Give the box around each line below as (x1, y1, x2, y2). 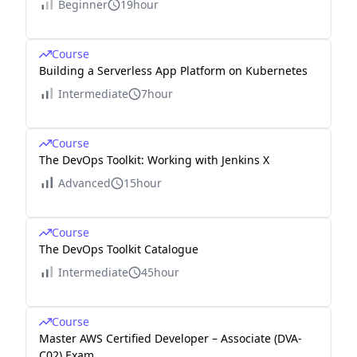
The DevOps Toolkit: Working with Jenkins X (39, 152, 269, 168)
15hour (124, 175, 162, 191)
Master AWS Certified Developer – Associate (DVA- (39, 331, 302, 347)
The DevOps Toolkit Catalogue (39, 241, 198, 257)
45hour (141, 265, 179, 280)
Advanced (58, 175, 111, 191)
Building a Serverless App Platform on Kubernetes (39, 63, 308, 79)
